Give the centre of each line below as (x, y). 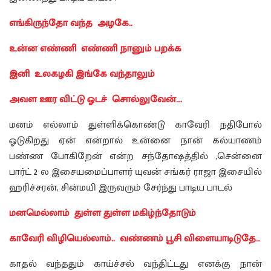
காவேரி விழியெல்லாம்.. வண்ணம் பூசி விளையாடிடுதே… (135, 239)
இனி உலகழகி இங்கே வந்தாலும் (82, 74)
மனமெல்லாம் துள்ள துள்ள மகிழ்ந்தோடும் (103, 214)
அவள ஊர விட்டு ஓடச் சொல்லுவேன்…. (96, 100)
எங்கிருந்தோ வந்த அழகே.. (71, 24)
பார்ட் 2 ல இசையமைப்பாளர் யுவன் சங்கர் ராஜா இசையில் (135, 172)
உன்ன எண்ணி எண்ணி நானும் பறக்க (95, 49)
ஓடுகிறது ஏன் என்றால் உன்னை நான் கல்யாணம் (135, 141)
